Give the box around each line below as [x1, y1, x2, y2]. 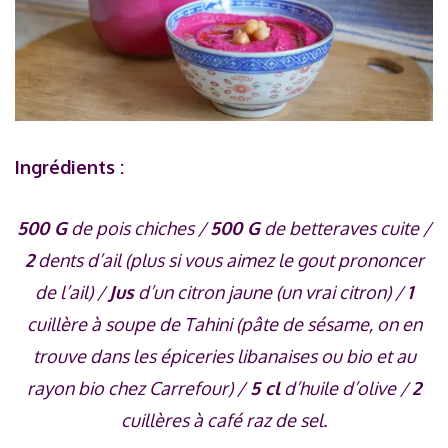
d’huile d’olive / [280, 377, 412, 400]
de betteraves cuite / [260, 217, 431, 240]
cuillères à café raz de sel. [121, 409, 327, 432]
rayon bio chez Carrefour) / [27, 377, 245, 400]
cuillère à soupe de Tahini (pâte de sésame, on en [26, 313, 422, 336]
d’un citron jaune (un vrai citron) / [134, 281, 407, 304]
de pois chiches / [67, 217, 210, 240]
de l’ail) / [35, 281, 109, 304]
